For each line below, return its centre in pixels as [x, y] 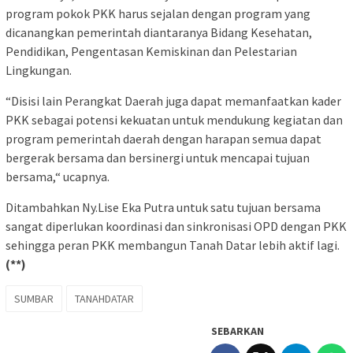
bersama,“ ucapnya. [58, 177]
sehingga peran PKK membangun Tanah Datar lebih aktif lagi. [173, 245]
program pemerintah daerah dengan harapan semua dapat [163, 139]
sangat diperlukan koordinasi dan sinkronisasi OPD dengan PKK [176, 227]
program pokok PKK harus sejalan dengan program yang [158, 14]
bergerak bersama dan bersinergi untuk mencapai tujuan [158, 158]
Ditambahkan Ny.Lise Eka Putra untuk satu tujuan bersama [163, 208]
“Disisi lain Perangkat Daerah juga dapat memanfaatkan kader [173, 101]
